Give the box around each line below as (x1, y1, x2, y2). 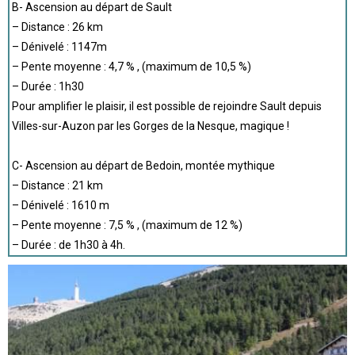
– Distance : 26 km (12, 21, 103, 33)
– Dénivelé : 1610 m (12, 199, 109, 212)
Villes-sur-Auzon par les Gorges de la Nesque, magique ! (12, 120, 289, 132)
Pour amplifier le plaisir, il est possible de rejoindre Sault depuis (12, 100, 322, 113)
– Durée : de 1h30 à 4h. (12, 239, 125, 251)
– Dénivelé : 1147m (12, 40, 107, 53)
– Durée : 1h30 (12, 80, 84, 93)
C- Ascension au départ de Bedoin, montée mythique (12, 159, 275, 172)
